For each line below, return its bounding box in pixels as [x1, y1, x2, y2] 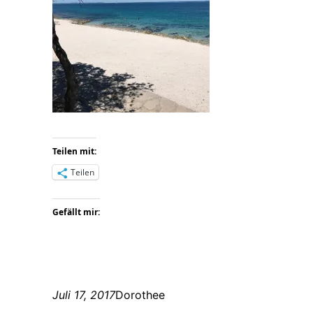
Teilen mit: [52, 145, 97, 158]
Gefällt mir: [52, 206, 101, 219]
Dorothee [115, 288, 166, 303]
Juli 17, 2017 [52, 288, 116, 303]
